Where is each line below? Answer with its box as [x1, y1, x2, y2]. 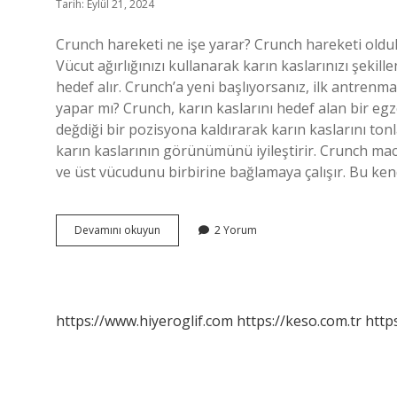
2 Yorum [214, 222, 257, 237]
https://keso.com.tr [237, 311, 362, 331]
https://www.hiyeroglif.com [56, 311, 233, 331]
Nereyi [160, 253, 192, 269]
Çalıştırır [160, 269, 201, 284]
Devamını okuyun [74, 222, 160, 237]
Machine [160, 237, 201, 253]
